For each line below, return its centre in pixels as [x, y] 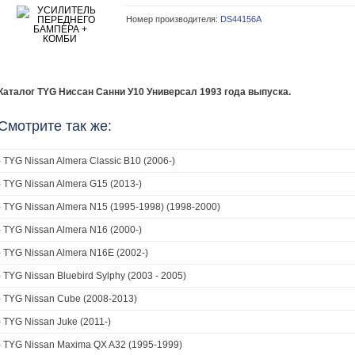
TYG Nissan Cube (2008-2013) [70, 299]
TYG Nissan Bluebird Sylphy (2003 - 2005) [95, 276]
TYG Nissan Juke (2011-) [57, 322]
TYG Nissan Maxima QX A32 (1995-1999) [93, 345]
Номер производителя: [173, 19]
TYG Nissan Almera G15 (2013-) [73, 184]
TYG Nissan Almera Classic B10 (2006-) [89, 161]
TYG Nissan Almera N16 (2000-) [73, 230]
